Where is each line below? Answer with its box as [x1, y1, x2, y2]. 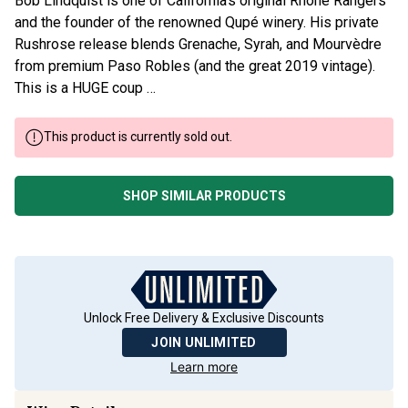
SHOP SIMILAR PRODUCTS [122, 189, 286, 203]
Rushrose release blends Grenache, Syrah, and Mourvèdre [15, 36, 382, 53]
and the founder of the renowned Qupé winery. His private [15, 14, 379, 31]
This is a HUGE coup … [15, 79, 156, 97]
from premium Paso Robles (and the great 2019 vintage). [15, 57, 375, 75]
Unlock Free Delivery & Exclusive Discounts [84, 311, 324, 325]
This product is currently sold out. [44, 129, 232, 144]
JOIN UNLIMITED [151, 335, 257, 350]
